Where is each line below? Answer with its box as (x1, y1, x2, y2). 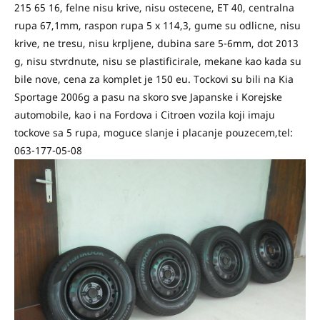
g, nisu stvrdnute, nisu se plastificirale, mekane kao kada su (14, 54, 301, 68)
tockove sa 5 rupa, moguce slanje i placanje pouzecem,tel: (14, 126, 293, 139)
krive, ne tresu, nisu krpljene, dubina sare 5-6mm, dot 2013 (14, 36, 299, 50)
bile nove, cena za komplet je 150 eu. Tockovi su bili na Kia (14, 72, 294, 86)
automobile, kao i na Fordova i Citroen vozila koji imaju (14, 108, 275, 121)
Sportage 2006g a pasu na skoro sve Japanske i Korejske (14, 90, 282, 104)
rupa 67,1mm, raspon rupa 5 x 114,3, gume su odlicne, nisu (14, 19, 301, 32)
